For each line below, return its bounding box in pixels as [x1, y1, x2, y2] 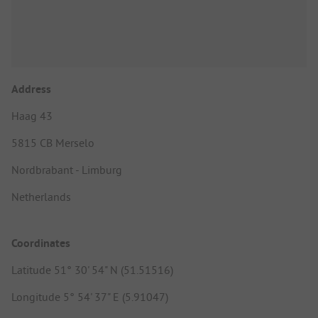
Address [11, 82, 51, 97]
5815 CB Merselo [11, 136, 94, 150]
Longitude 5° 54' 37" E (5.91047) [11, 290, 168, 305]
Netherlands [11, 190, 71, 204]
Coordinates [11, 236, 70, 251]
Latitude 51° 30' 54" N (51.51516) [11, 263, 173, 278]
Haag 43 [11, 109, 53, 123]
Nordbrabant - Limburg [11, 163, 122, 177]
